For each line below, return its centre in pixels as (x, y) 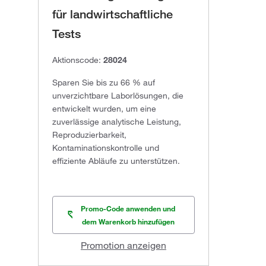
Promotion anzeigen (123, 246)
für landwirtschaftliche (113, 15)
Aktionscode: (78, 60)
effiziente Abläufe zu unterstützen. (116, 161)
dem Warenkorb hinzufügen (128, 222)
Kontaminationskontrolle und (106, 148)
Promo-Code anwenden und (128, 209)
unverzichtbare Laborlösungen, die (118, 96)
